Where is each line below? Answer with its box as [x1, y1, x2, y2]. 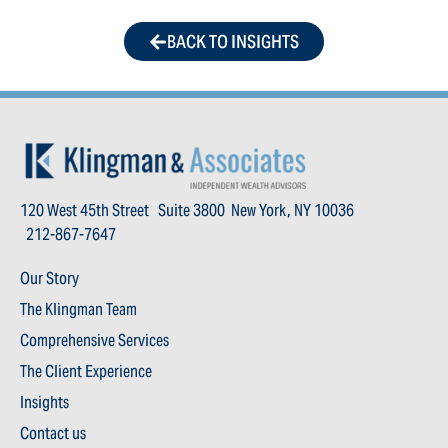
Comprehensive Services [20, 330, 169, 351]
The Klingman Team [20, 299, 137, 320]
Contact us [20, 423, 86, 444]
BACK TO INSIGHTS [167, 30, 299, 54]
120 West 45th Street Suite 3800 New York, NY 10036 [20, 200, 354, 221]
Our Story [20, 268, 79, 289]
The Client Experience [20, 361, 152, 382]
